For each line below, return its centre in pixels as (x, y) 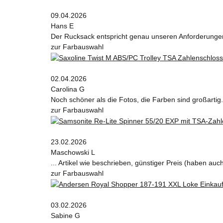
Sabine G (65, 215)
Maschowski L (73, 153)
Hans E (62, 26)
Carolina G (68, 89)
